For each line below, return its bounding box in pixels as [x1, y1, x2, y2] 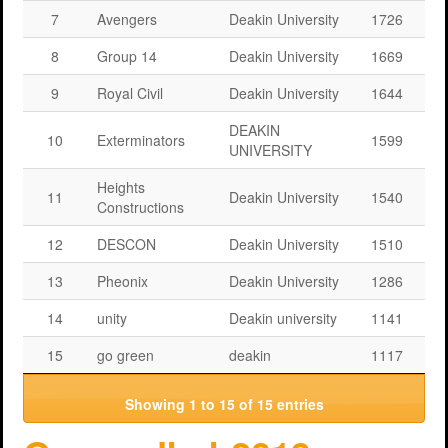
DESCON [97, 234, 156, 254]
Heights [97, 177, 145, 197]
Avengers [97, 9, 157, 29]
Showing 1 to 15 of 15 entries [124, 393, 324, 414]
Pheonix [97, 271, 148, 291]
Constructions [97, 197, 184, 217]
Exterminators [97, 130, 185, 150]
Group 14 [97, 46, 157, 66]
